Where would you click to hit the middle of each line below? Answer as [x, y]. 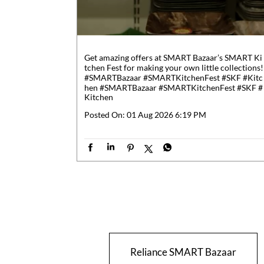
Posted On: [104, 114]
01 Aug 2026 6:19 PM [166, 114]
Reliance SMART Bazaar [183, 252]
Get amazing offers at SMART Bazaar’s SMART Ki [173, 57]
